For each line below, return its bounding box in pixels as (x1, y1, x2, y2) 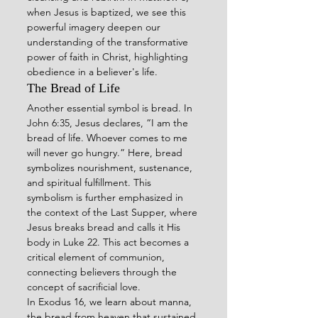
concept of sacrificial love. (27, 280, 141, 293)
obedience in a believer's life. (27, 65, 158, 78)
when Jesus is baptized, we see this (27, 5, 189, 18)
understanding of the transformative (27, 35, 191, 48)
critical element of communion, (27, 250, 168, 263)
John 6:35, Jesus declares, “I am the (27, 116, 191, 129)
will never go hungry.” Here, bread (27, 146, 185, 159)
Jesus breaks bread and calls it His (27, 220, 183, 234)
